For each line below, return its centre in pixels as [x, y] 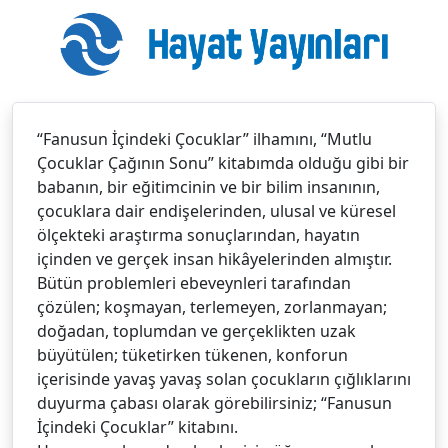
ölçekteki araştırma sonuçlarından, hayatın [198, 234]
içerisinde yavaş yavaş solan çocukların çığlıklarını [224, 378]
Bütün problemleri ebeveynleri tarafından [194, 282]
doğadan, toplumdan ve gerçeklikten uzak [196, 330]
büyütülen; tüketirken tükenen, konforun [192, 354]
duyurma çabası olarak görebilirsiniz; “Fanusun [214, 402]
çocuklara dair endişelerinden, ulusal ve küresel [216, 210]
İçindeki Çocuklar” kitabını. [139, 426]
